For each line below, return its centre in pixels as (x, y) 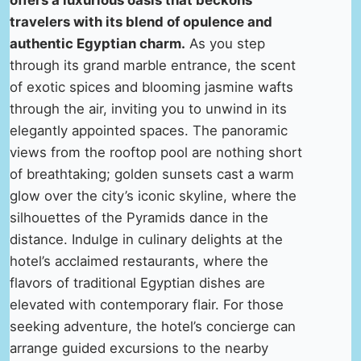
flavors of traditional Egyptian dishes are (137, 283)
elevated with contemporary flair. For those (147, 305)
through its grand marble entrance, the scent (153, 66)
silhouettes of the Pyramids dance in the (139, 218)
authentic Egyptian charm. (98, 44)
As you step (225, 44)
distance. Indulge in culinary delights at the (146, 240)
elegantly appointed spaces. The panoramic (149, 131)
